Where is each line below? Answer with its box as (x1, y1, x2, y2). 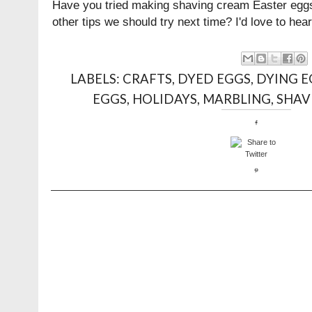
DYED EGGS (178, 70, 251, 86)
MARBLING (203, 91, 271, 107)
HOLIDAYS (132, 91, 197, 107)
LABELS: (70, 70, 123, 86)
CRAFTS (123, 70, 172, 86)
